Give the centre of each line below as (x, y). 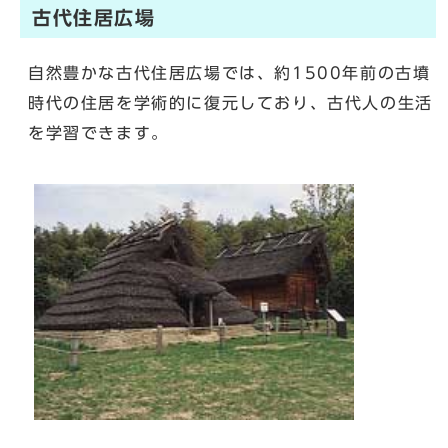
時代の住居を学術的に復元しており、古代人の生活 (230, 103)
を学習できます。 (98, 133)
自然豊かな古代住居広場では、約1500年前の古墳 (229, 73)
